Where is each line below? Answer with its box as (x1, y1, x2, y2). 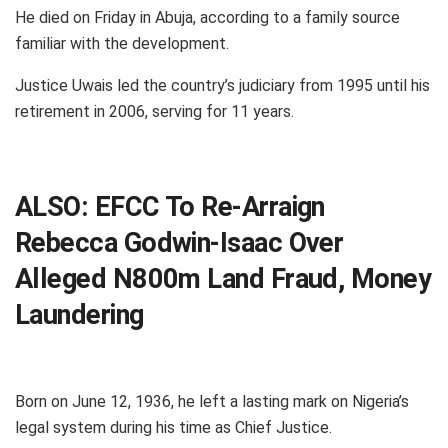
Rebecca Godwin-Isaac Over (15, 227, 344, 260)
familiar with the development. (15, 33, 229, 53)
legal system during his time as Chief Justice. (15, 417, 332, 437)
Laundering (15, 299, 144, 332)
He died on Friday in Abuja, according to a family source (15, 7, 400, 27)
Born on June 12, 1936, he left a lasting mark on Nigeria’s (15, 391, 409, 411)
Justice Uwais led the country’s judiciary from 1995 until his (15, 75, 430, 95)
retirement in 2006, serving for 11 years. (15, 101, 294, 121)
